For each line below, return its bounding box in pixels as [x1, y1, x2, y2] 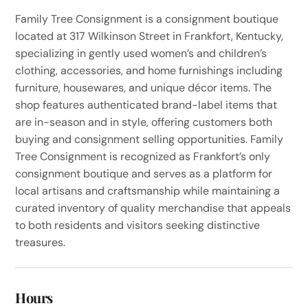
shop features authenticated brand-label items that [15, 97, 278, 112]
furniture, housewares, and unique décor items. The [15, 80, 272, 95]
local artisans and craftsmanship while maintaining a [15, 183, 280, 198]
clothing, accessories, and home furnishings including [15, 63, 283, 78]
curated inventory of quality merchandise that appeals [15, 200, 291, 215]
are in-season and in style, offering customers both [15, 114, 273, 129]
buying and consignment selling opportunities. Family [15, 131, 284, 146]
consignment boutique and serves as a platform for [15, 166, 273, 181]
